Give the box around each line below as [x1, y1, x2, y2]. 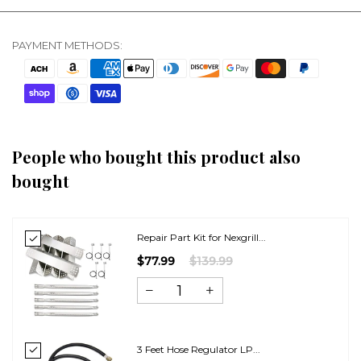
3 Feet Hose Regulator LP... [136, 342, 260, 355]
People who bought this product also [12, 146, 301, 168]
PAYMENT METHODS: [12, 39, 122, 52]
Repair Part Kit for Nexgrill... [136, 231, 266, 244]
